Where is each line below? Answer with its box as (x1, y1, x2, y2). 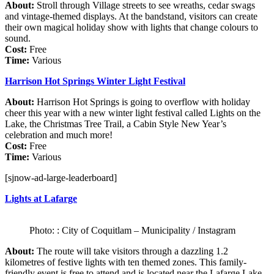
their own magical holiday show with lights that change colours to (5, 21, 258, 32)
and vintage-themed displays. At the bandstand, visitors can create (5, 10, 257, 21)
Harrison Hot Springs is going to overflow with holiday (34, 96, 250, 107)
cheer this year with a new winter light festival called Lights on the (5, 107, 261, 118)
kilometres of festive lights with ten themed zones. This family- (5, 256, 246, 267)
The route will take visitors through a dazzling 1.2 (34, 245, 228, 256)
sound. (5, 32, 31, 43)
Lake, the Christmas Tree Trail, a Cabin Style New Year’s (5, 118, 226, 129)
